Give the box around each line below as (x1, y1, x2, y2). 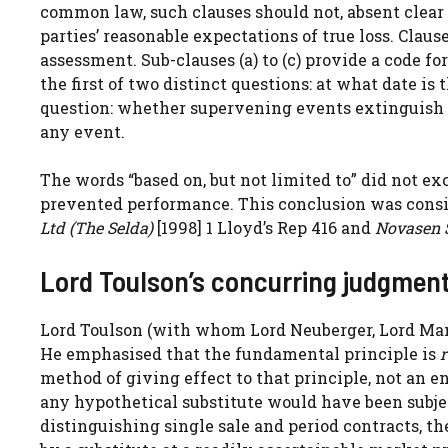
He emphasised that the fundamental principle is (40, 342, 440, 364)
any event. (40, 120, 125, 142)
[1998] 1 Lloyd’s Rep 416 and (153, 216, 375, 238)
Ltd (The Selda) (40, 216, 153, 238)
